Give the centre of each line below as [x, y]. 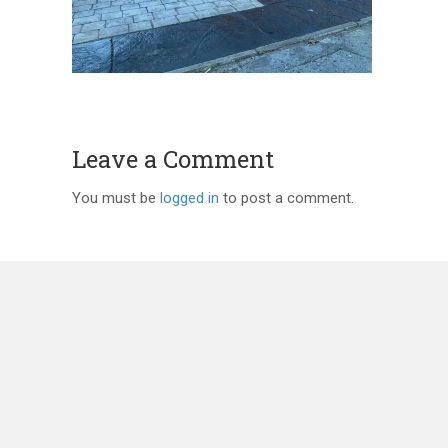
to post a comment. [286, 198]
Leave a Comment [173, 159]
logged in [189, 198]
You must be [116, 198]
